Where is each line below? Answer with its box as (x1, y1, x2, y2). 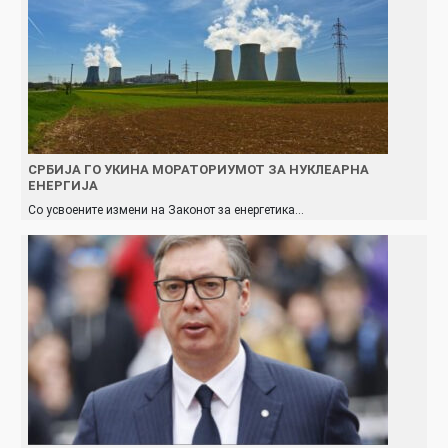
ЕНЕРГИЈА (28, 177, 98, 193)
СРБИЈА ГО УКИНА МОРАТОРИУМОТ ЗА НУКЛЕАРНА (28, 161, 369, 177)
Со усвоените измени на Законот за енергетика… (28, 202, 304, 217)
